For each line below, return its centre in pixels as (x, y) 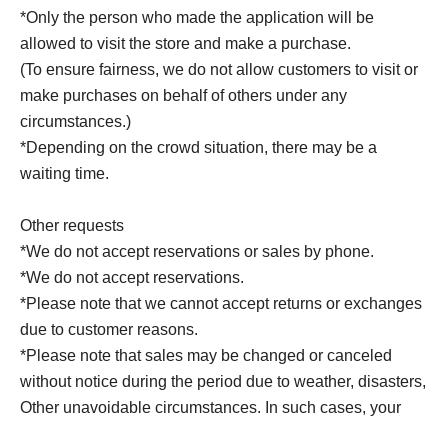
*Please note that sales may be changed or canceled (206, 355)
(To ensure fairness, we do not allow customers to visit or (219, 69)
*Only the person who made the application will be (197, 17)
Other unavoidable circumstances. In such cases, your (210, 407)
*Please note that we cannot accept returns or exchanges (221, 303)
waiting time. (64, 173)
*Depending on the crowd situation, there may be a (198, 147)
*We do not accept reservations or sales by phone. (197, 251)
